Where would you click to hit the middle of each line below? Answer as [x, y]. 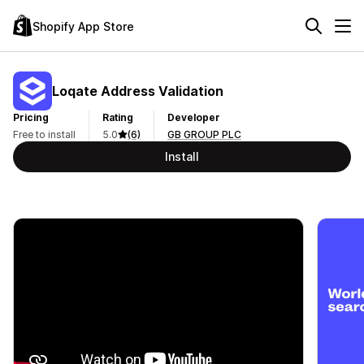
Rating [118, 117]
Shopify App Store [83, 26]
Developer [194, 117]
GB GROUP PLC [204, 134]
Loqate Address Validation [138, 91]
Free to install [44, 134]
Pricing [31, 117]
